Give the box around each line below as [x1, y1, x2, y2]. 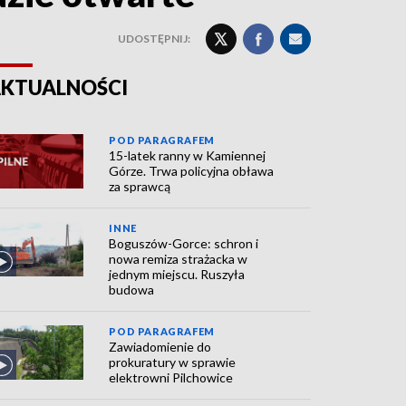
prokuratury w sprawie [109, 354, 237, 370]
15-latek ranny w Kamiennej [109, 148, 266, 163]
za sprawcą [109, 179, 171, 194]
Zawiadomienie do [109, 339, 212, 354]
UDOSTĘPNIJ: [118, 32, 190, 45]
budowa [109, 282, 155, 297]
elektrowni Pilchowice [109, 370, 234, 385]
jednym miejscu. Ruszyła [109, 266, 246, 282]
